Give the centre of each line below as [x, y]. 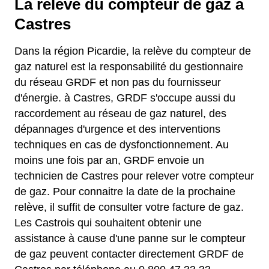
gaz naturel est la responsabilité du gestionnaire [129, 66]
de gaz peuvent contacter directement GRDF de [129, 254]
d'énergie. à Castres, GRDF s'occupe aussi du [125, 98]
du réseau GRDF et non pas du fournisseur [118, 82]
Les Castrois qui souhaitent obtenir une [108, 222]
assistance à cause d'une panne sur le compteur [130, 238]
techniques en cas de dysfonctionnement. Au [122, 144]
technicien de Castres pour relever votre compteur [134, 176]
